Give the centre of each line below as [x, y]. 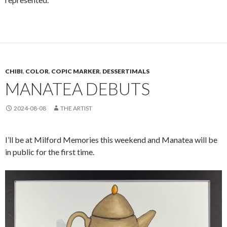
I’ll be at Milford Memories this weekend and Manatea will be [111, 140]
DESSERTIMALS [126, 71]
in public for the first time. [50, 152]
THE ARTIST [76, 108]
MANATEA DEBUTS [78, 89]
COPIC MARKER [75, 71]
